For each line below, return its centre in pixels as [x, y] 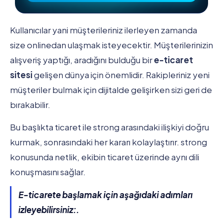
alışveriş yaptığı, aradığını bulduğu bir [82, 60]
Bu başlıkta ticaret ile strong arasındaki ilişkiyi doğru [110, 127]
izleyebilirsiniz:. [49, 209]
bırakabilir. [30, 105]
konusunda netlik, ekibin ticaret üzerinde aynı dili [105, 157]
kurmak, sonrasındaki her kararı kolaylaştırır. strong [109, 142]
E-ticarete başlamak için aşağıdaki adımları [106, 194]
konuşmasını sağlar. [48, 171]
